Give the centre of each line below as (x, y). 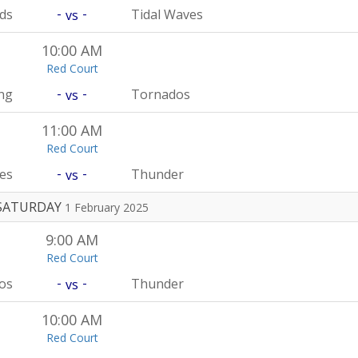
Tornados (161, 94)
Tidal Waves (167, 14)
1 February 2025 (107, 207)
